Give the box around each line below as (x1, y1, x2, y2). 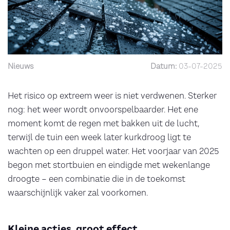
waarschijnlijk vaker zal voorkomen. (8, 186, 148, 200)
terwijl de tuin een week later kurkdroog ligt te (8, 130, 191, 144)
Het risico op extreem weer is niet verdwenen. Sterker (8, 89, 217, 103)
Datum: (150, 60, 179, 73)
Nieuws (8, 60, 34, 73)
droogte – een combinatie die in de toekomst (8, 172, 185, 186)
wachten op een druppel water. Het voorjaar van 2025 (8, 144, 219, 158)
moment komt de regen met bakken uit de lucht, (8, 117, 200, 130)
